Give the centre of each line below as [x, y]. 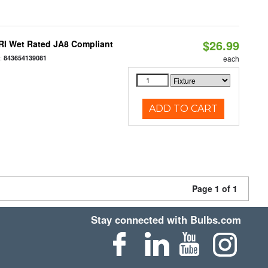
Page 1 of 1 [215, 188]
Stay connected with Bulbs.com [166, 220]
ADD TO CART [184, 109]
